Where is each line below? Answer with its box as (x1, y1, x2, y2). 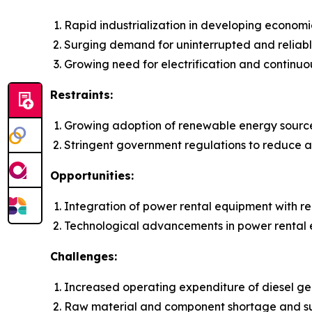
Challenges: (50, 249, 117, 264)
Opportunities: (50, 169, 134, 183)
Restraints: (50, 88, 113, 102)
